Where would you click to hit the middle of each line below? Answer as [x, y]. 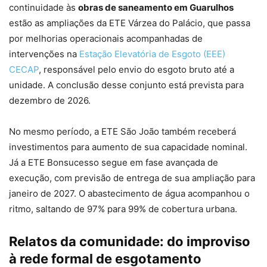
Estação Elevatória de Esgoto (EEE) [152, 54]
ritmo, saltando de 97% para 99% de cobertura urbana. [123, 209]
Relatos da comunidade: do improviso [130, 242]
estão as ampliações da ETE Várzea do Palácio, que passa [130, 23]
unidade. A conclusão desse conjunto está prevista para [126, 85]
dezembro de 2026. [50, 101]
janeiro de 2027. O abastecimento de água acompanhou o [129, 194]
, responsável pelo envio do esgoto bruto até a [136, 70]
